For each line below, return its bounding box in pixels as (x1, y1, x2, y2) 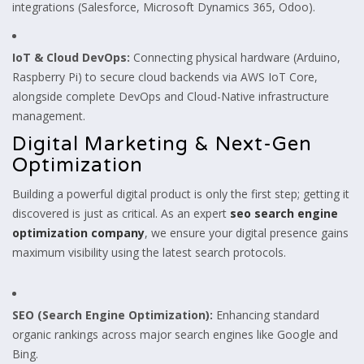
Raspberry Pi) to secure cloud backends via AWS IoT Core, (12, 68, 318, 84)
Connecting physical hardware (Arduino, (130, 49, 340, 65)
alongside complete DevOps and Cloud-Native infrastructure (12, 88, 329, 104)
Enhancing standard (213, 306, 319, 323)
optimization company (12, 224, 145, 240)
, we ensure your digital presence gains (145, 224, 349, 240)
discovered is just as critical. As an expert (12, 205, 230, 221)
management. (12, 107, 85, 123)
